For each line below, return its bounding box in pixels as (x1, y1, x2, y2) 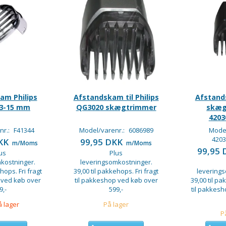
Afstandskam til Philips (73, 92, 159, 102)
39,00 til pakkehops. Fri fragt (74, 166, 159, 176)
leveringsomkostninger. (80, 157, 152, 167)
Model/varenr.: (79, 126, 126, 135)
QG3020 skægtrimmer (76, 102, 156, 112)
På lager (103, 200, 129, 209)
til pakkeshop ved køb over (74, 176, 158, 185)
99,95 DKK (80, 136, 125, 148)
